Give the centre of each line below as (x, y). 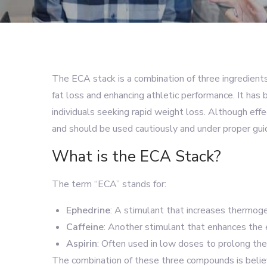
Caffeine (85, 227)
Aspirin (82, 244)
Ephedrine (88, 210)
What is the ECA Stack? (136, 156)
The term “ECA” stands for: (109, 184)
